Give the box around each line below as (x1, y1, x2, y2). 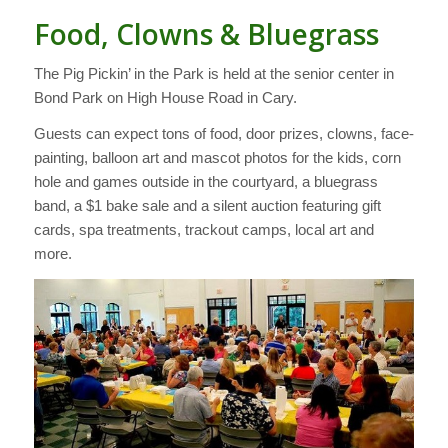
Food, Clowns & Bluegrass (33, 14, 379, 53)
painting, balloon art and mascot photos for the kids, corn (33, 149, 401, 167)
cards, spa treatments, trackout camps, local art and (33, 221, 374, 239)
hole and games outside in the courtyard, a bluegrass (33, 173, 378, 191)
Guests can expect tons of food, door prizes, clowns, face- (33, 125, 414, 143)
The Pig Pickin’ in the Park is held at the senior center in (33, 64, 394, 82)
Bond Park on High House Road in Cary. (33, 88, 297, 106)
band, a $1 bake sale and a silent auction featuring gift (33, 197, 381, 215)
